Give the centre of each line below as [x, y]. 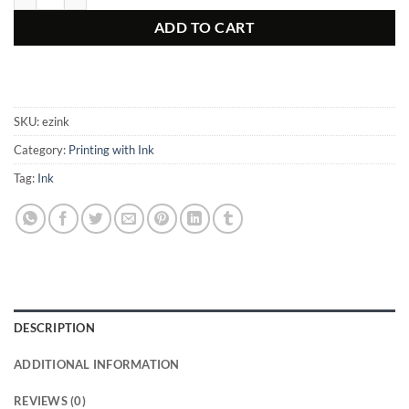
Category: [41, 149]
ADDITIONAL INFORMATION [97, 364]
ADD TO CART [204, 28]
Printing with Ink [111, 149]
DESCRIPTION [54, 327]
